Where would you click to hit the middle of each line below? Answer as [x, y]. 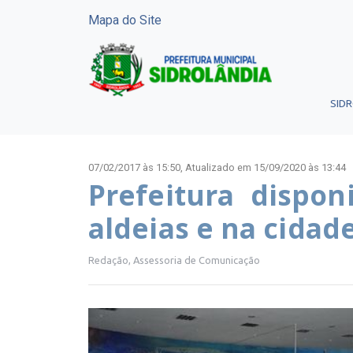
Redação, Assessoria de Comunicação [174, 260]
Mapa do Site [125, 20]
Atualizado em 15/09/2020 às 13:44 [266, 167]
